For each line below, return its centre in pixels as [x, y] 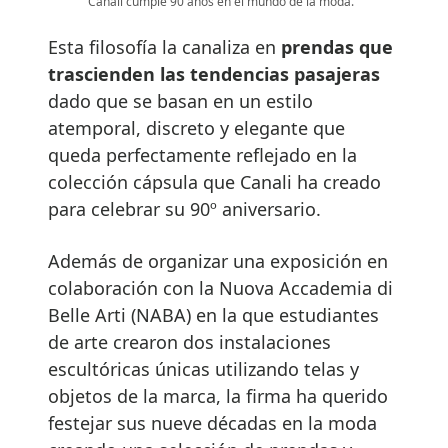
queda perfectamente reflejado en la [202, 154]
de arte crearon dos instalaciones [189, 341]
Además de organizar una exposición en [218, 260]
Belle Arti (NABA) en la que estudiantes [213, 314]
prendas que [337, 46]
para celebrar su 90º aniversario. [184, 208]
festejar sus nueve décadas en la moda [212, 422]
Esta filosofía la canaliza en [164, 46]
